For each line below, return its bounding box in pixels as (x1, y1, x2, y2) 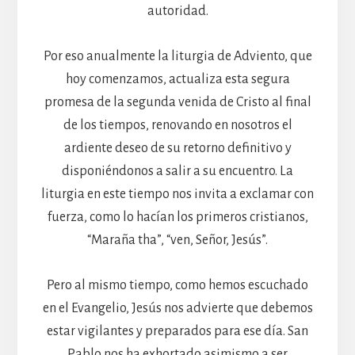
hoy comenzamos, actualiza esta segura (65, 71, 290, 86)
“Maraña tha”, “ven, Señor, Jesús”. (87, 232, 268, 247)
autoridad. (147, 3, 208, 18)
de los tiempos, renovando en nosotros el (63, 117, 292, 132)
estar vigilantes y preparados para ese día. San (47, 323, 308, 338)
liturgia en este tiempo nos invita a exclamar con (41, 186, 314, 201)
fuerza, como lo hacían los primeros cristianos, (47, 209, 308, 224)
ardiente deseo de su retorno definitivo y (63, 140, 292, 155)
